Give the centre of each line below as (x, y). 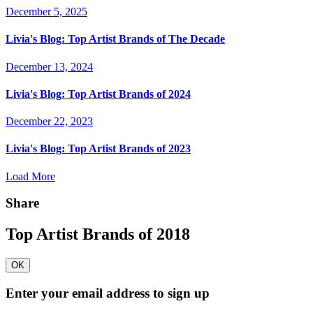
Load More (30, 176)
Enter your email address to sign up (108, 293)
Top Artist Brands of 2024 (128, 94)
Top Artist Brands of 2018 (98, 234)
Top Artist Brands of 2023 (128, 149)
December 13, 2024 (49, 66)
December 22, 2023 (49, 122)
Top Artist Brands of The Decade (145, 39)
